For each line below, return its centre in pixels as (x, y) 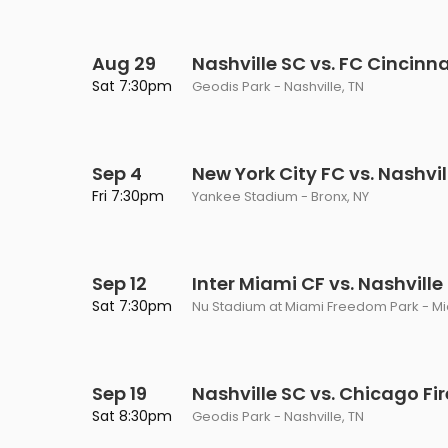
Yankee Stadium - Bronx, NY (280, 196)
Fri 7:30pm (128, 196)
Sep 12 (119, 283)
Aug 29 (124, 63)
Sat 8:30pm (132, 416)
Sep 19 (119, 393)
